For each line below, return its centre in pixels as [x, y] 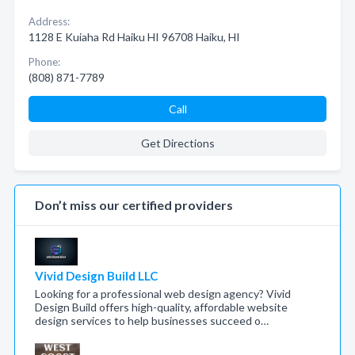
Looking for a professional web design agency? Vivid [163, 294]
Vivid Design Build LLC [96, 276]
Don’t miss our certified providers [134, 205]
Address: [49, 21]
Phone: [44, 62]
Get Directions [177, 143]
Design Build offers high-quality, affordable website [161, 307]
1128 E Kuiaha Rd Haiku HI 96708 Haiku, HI [134, 37]
